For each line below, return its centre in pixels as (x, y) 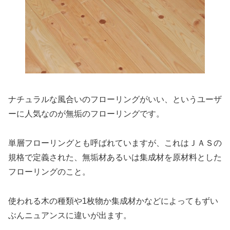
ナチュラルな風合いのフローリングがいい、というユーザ (115, 100)
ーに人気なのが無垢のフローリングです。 (86, 114)
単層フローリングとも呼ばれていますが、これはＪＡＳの (115, 143)
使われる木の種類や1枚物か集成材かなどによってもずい (113, 201)
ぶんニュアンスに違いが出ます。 (70, 216)
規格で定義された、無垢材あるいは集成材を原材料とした (115, 158)
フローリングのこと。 (49, 172)
